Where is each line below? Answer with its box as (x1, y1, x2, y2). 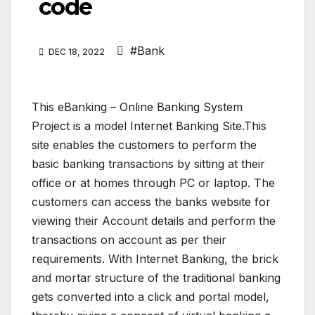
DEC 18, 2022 (46, 46, 107, 58)
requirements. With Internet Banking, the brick (32, 252, 278, 266)
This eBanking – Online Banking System (32, 100, 243, 115)
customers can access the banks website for (32, 195, 271, 210)
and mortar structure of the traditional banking (32, 271, 281, 285)
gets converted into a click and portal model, (32, 290, 269, 304)
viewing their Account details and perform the (32, 214, 276, 229)
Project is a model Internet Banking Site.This (32, 119, 266, 134)
